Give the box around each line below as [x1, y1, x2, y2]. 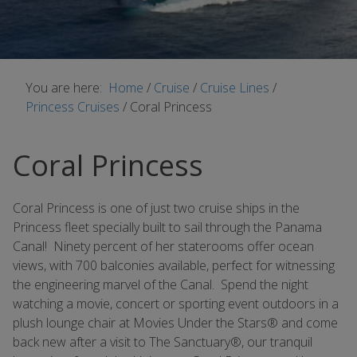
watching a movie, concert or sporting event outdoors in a [13, 295, 339, 312]
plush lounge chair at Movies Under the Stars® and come [13, 314, 338, 331]
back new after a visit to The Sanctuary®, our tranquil [13, 333, 312, 351]
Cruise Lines [200, 79, 273, 96]
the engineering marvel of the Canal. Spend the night [13, 276, 308, 293]
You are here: [25, 79, 108, 96]
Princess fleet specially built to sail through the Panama [13, 218, 322, 236]
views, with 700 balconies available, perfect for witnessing [13, 257, 335, 274]
